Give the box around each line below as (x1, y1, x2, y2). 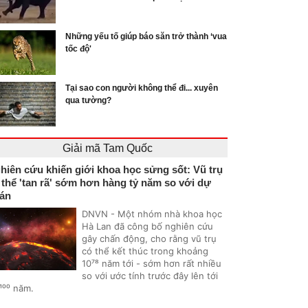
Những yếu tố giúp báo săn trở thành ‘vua (65, 31, 227, 41)
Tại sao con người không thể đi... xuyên (65, 82, 218, 93)
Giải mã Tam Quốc (62, 142, 153, 154)
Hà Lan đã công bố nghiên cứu (82, 220, 213, 232)
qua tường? (65, 95, 111, 105)
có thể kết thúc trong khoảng (82, 245, 208, 256)
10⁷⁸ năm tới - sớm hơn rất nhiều (82, 257, 221, 269)
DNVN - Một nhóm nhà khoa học (82, 208, 222, 219)
